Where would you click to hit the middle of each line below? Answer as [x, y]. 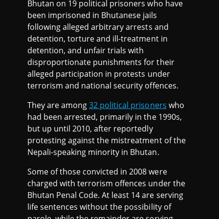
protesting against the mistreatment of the [107, 140]
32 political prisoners [128, 105]
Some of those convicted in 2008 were [97, 171]
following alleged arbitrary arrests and [98, 27]
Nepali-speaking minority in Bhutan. [93, 152]
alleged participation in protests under [99, 74]
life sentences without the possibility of [99, 207]
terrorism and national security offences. [103, 85]
